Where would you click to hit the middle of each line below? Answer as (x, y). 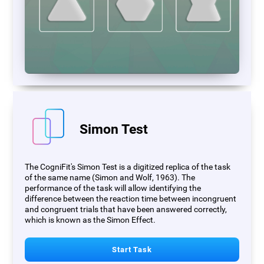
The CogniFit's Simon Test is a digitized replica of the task (128, 167)
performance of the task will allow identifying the (113, 188)
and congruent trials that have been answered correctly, (126, 209)
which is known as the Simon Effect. (90, 220)
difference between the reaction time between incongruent (131, 199)
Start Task (132, 249)
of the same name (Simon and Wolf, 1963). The (110, 177)
